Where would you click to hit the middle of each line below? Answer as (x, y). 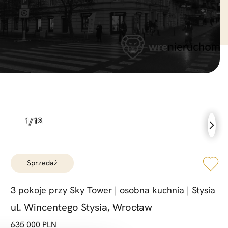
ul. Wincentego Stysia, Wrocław (82, 207)
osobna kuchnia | (153, 190)
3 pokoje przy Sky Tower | (64, 190)
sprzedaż (45, 163)
